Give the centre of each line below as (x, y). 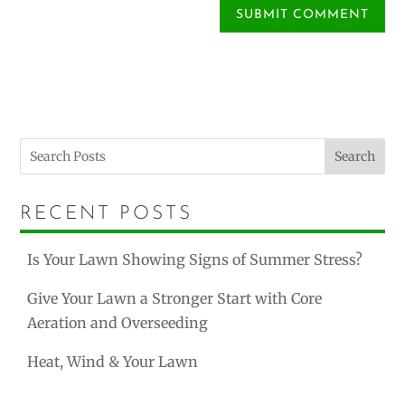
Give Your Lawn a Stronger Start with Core (175, 299)
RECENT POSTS (107, 214)
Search (354, 157)
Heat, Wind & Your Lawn (113, 362)
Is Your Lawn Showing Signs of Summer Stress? (195, 260)
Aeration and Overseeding (118, 323)
